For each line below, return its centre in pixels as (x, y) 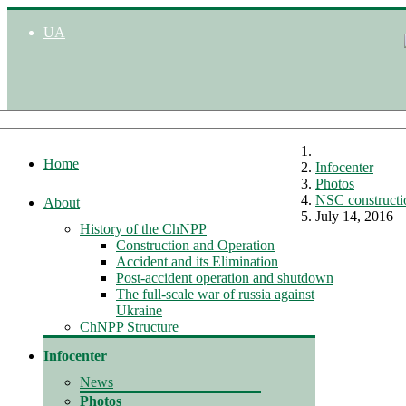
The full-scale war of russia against (215, 294)
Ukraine (139, 310)
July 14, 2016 (354, 216)
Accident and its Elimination (197, 261)
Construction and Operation (195, 245)
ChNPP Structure (129, 327)
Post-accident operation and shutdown (225, 278)
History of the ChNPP (143, 229)
